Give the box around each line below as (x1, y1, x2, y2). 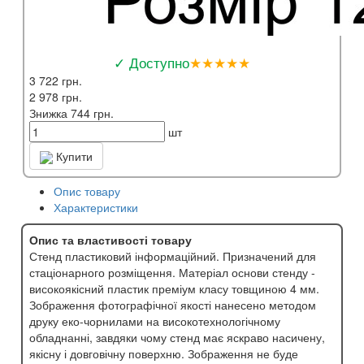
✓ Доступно (114, 51, 189, 72)
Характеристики (54, 198, 138, 215)
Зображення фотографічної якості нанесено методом (29, 296, 316, 313)
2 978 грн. (29, 88, 82, 105)
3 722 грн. (29, 71, 82, 89)
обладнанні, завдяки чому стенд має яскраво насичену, (29, 328, 325, 345)
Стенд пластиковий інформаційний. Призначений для (29, 247, 316, 264)
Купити (53, 147, 93, 164)
